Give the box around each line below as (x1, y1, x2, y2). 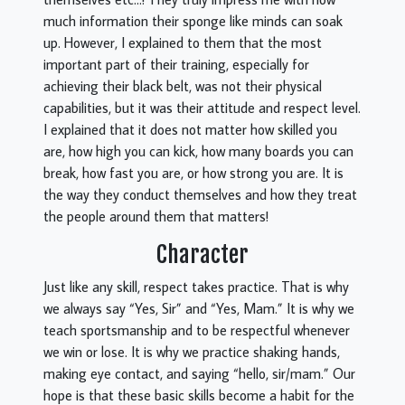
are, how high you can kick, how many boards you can (43, 142, 353, 160)
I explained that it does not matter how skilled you (43, 120, 337, 138)
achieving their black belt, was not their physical (43, 77, 322, 95)
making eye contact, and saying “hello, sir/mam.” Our (43, 364, 355, 382)
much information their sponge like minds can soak (43, 12, 343, 30)
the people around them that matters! (43, 207, 268, 225)
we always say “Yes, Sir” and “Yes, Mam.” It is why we (43, 299, 354, 317)
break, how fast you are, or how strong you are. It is (43, 164, 344, 182)
